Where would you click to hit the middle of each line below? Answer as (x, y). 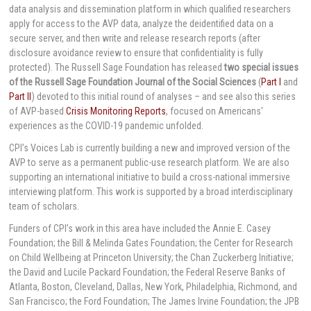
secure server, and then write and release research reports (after (135, 38)
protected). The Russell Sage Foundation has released (117, 67)
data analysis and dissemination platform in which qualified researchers (150, 9)
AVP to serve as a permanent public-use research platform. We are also (150, 162)
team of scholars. (44, 206)
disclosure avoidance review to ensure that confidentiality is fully (136, 52)
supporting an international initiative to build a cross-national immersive (150, 177)
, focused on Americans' (215, 111)
